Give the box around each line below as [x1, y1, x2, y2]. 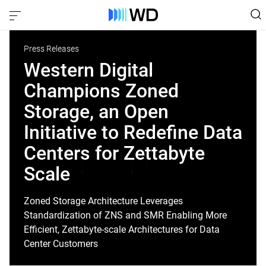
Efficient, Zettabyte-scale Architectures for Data [24, 224, 220, 235]
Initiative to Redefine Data [24, 121, 242, 144]
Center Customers [24, 238, 98, 249]
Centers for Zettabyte [24, 142, 205, 164]
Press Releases [24, 44, 79, 53]
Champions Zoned [24, 80, 179, 102]
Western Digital [24, 59, 153, 81]
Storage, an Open [24, 100, 169, 123]
